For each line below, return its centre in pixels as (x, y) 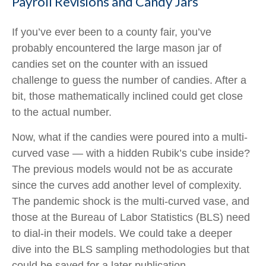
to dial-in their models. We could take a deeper (122, 233)
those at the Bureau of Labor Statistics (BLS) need (131, 217)
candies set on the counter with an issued (110, 64)
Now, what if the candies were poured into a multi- (130, 137)
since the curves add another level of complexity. (127, 185)
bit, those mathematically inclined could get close (127, 96)
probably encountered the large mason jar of (117, 48)
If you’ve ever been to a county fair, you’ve (112, 32)
